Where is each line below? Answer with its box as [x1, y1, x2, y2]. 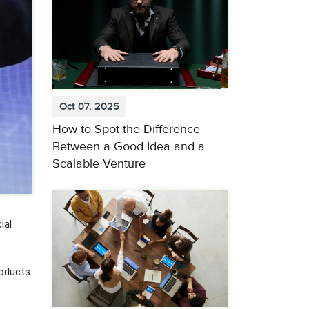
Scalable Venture [52, 157, 146, 172]
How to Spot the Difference [52, 122, 200, 137]
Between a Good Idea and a [52, 139, 205, 154]
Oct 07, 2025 [59, 100, 119, 114]
